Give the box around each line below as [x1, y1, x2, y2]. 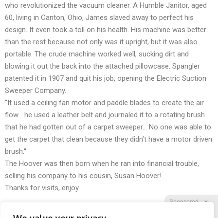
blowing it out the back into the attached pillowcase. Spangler [5, 62, 200, 71]
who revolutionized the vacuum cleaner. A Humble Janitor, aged [5, 1, 207, 10]
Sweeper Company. [5, 86, 66, 95]
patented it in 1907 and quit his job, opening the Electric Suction [5, 74, 206, 83]
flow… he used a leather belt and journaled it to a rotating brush [5, 110, 205, 120]
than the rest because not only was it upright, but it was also [5, 37, 198, 47]
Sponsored [169, 199, 199, 205]
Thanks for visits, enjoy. [5, 183, 80, 193]
